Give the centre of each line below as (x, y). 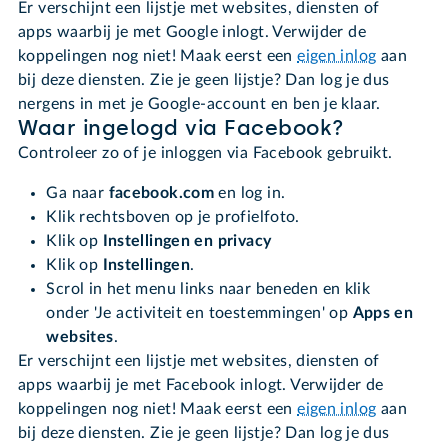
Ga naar (77, 193)
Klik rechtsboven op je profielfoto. (173, 217)
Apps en (383, 313)
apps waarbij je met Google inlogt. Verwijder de (192, 32)
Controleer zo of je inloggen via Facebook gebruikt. (205, 153)
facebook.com (163, 193)
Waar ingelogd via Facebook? (181, 128)
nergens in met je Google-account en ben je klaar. (199, 104)
